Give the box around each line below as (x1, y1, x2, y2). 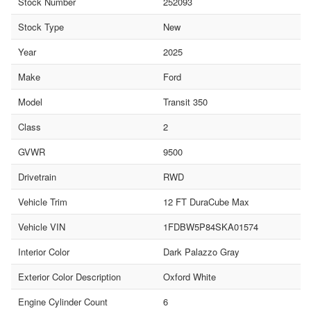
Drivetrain (18, 169, 56, 183)
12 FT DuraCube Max (162, 194, 249, 208)
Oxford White (162, 269, 216, 283)
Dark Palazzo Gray (162, 244, 239, 258)
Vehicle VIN (18, 219, 65, 233)
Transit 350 (162, 94, 208, 108)
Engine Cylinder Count (18, 294, 108, 308)
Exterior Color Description (18, 269, 121, 283)
